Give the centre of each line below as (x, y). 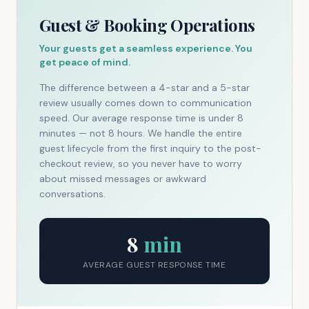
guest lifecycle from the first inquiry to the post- (150, 148)
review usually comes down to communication (146, 103)
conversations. (72, 194)
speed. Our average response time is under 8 (141, 118)
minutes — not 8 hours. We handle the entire (141, 133)
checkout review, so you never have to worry (141, 163)
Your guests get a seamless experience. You (146, 48)
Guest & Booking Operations (147, 25)
